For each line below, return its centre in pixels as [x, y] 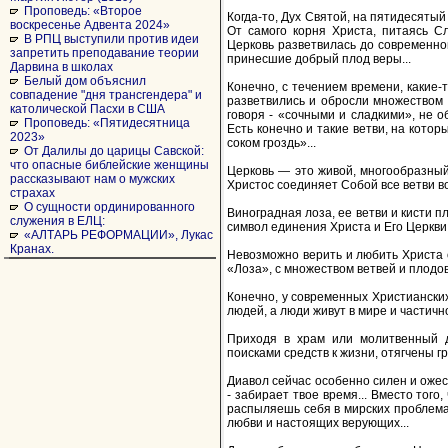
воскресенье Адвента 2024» [90, 25]
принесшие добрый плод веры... [319, 58]
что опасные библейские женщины [109, 165]
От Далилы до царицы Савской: [114, 151]
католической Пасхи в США [87, 109]
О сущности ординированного [109, 207]
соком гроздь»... [271, 142]
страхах [32, 193]
